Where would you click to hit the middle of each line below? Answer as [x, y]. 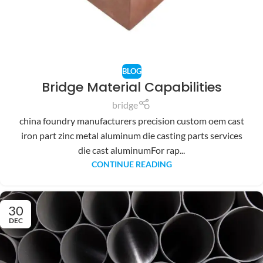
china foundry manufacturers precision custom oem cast [131, 121]
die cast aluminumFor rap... [131, 150]
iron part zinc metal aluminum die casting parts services [131, 136]
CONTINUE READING [131, 164]
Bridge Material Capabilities [131, 87]
